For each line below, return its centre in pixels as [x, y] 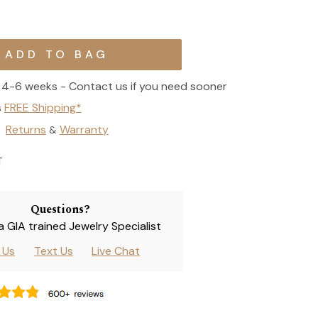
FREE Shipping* [43, 108]
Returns [26, 129]
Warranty [84, 129]
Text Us [53, 251]
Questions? [61, 209]
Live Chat [116, 251]
